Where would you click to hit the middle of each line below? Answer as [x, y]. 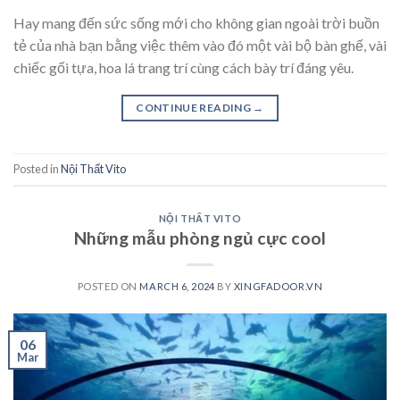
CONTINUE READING [195, 107]
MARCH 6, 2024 [177, 287]
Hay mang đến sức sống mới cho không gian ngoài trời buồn [196, 22]
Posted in [37, 169]
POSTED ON [108, 287]
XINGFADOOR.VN [278, 287]
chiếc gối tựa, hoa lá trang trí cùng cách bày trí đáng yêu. [183, 67]
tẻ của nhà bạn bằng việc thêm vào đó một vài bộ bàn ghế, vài [200, 45]
